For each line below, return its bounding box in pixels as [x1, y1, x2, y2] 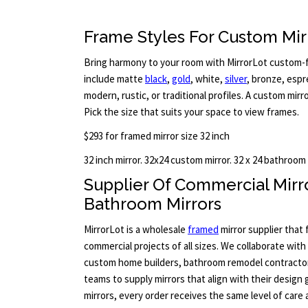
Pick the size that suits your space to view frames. [84, 105, 299, 119]
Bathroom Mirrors [84, 194, 221, 214]
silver [225, 72, 247, 86]
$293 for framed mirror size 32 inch [84, 129, 230, 142]
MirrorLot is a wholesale [84, 222, 188, 236]
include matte [84, 72, 145, 86]
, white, [190, 72, 225, 86]
